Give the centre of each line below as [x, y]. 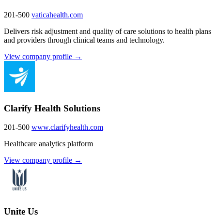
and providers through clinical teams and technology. [84, 40]
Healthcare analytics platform [48, 143]
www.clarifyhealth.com [67, 127]
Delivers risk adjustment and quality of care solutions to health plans [108, 31]
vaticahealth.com [57, 15]
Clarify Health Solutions [52, 108]
